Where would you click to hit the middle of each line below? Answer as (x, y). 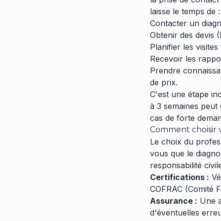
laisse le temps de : (185, 11)
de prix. (164, 82)
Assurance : (174, 201)
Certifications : (180, 177)
